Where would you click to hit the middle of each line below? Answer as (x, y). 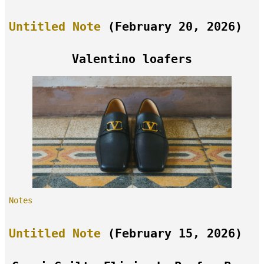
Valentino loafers (132, 60)
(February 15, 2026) (172, 234)
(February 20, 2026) (172, 27)
